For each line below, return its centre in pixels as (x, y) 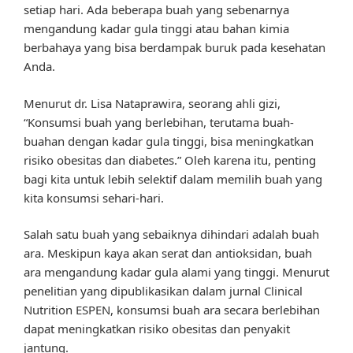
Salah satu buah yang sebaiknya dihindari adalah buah (171, 234)
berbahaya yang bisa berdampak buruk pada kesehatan (175, 48)
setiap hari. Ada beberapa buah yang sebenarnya (156, 10)
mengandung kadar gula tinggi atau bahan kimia (156, 29)
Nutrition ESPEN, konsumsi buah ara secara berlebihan (172, 310)
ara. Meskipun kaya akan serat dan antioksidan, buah (168, 253)
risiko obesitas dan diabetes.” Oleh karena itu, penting (170, 160)
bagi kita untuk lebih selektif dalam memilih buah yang (173, 178)
